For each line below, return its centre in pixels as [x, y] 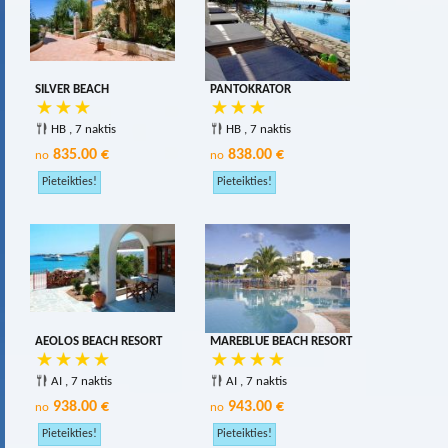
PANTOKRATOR [250, 89]
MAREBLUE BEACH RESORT [281, 341]
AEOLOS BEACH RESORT [98, 341]
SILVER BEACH [72, 89]
